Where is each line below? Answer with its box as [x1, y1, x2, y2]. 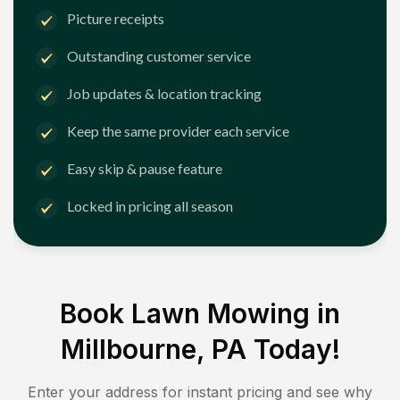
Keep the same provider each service [67, 122, 289, 140]
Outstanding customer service [67, 47, 251, 65]
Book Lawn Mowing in [60, 296, 340, 329]
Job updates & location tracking [67, 85, 262, 103]
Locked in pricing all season [67, 197, 233, 215]
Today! [246, 332, 340, 365]
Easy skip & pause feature [67, 160, 222, 178]
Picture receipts [67, 10, 164, 28]
